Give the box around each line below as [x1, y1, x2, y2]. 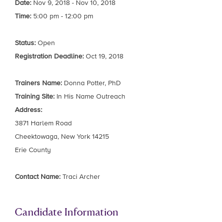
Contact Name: [15, 173, 60, 180]
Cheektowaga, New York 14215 [15, 133, 109, 140]
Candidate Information [15, 205, 118, 218]
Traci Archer [60, 173, 100, 180]
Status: [15, 39, 36, 47]
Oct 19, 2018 [84, 53, 123, 60]
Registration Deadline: [15, 53, 84, 60]
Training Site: [15, 93, 55, 100]
